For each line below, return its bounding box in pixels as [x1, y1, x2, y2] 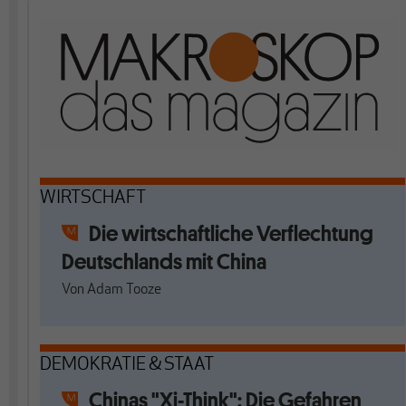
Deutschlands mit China [62, 247, 266, 275]
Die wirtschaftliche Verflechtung [89, 219, 373, 247]
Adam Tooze [87, 283, 161, 297]
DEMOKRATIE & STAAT [40, 356, 214, 374]
